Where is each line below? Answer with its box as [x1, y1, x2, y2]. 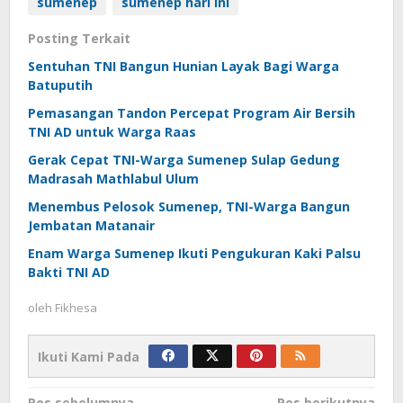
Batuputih [28, 76, 93, 94]
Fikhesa [55, 300, 97, 317]
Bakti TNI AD [28, 264, 110, 282]
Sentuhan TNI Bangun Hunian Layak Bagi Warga [28, 58, 339, 76]
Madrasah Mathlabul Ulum [28, 170, 199, 188]
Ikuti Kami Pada [38, 348, 139, 366]
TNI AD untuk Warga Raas [28, 123, 196, 141]
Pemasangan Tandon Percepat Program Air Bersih [28, 104, 355, 122]
